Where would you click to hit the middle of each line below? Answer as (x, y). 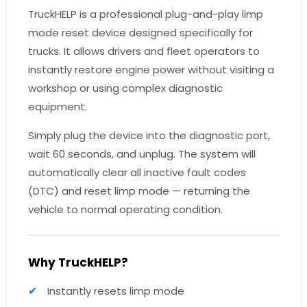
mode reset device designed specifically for (140, 32)
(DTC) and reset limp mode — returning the (139, 191)
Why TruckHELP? (78, 262)
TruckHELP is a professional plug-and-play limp (146, 14)
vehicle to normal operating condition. (125, 209)
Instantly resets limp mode (116, 291)
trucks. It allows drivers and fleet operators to (144, 51)
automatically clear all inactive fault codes (137, 172)
